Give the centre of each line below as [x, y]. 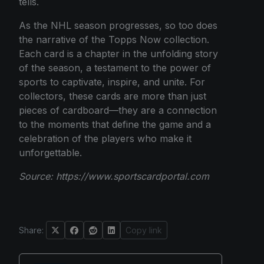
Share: [31, 230]
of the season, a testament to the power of [115, 68]
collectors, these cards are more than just [113, 96]
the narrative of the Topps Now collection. [114, 39]
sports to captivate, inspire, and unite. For [112, 82]
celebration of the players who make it [105, 138]
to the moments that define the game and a [115, 124]
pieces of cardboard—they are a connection [118, 110]
